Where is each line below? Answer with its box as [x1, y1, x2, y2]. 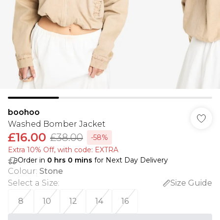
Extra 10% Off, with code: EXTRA [8, 145, 118, 154]
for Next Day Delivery [92, 156, 168, 165]
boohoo [8, 108, 40, 117]
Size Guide [170, 178, 212, 188]
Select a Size [8, 178, 58, 188]
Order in [18, 156, 47, 165]
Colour [8, 166, 36, 176]
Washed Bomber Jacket [8, 119, 106, 129]
